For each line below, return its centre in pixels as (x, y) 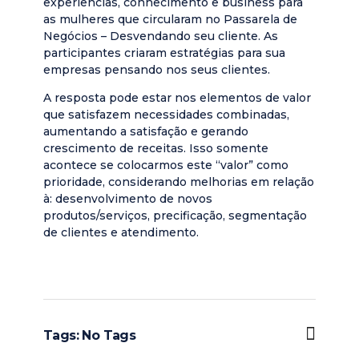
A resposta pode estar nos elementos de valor (177, 98)
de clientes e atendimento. (121, 232)
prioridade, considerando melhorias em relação (178, 182)
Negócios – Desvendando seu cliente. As (160, 36)
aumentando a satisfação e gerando (145, 131)
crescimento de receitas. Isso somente (155, 148)
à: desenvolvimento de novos (127, 199)
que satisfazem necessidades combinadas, (166, 115)
